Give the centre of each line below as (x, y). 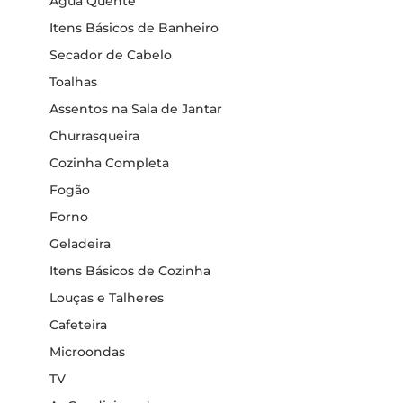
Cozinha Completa (109, 162)
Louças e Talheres (107, 297)
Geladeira (80, 243)
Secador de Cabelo (111, 54)
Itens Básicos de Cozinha (130, 270)
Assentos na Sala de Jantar (136, 108)
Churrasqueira (94, 135)
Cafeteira (78, 324)
